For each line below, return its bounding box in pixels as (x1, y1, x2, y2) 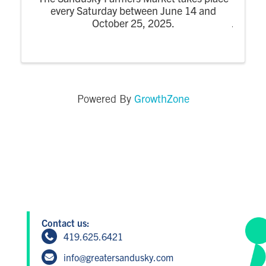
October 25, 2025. (91, 15, 175, 30)
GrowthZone (134, 91, 189, 105)
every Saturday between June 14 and (50, 3, 216, 17)
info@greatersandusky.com (64, 251, 174, 263)
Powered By (77, 94, 134, 104)
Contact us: (41, 216, 90, 229)
